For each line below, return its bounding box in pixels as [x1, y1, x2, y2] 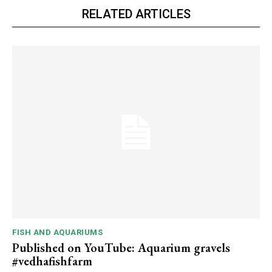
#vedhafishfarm [12, 253, 92, 270]
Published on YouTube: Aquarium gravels [12, 240, 230, 256]
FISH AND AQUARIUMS [12, 228, 103, 237]
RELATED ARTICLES [81, 6, 191, 21]
